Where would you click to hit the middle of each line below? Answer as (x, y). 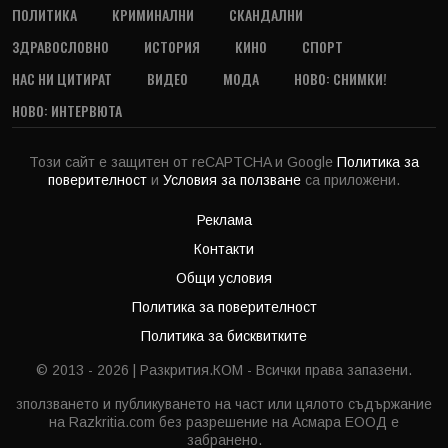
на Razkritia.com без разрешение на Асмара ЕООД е (224, 422)
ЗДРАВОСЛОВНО (60, 47)
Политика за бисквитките (224, 336)
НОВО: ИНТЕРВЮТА (67, 111)
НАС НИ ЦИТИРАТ (62, 79)
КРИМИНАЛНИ (153, 15)
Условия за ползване (234, 180)
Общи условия (224, 278)
